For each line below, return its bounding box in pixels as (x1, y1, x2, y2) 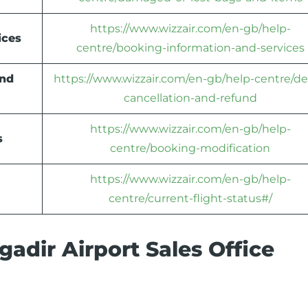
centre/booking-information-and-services (76, 41, 305, 55)
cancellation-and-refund (123, 91, 257, 105)
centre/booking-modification (110, 142, 270, 155)
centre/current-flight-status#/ (108, 192, 272, 206)
